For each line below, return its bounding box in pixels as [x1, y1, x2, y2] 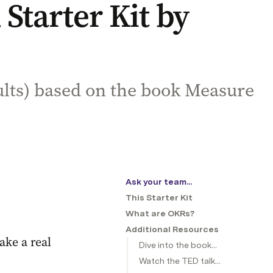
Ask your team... [126, 177, 192, 186]
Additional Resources [126, 224, 219, 234]
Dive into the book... [139, 240, 217, 250]
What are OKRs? [126, 208, 194, 218]
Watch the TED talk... [139, 256, 221, 266]
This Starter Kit [126, 193, 193, 202]
